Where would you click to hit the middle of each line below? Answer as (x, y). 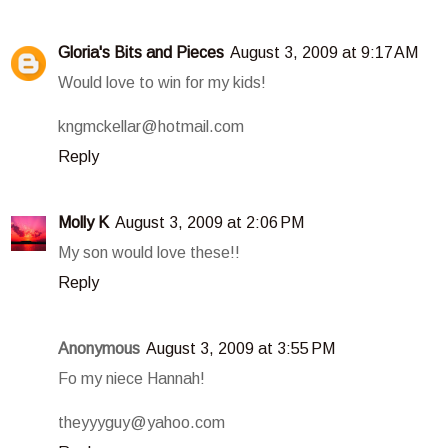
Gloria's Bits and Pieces (141, 52)
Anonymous (99, 348)
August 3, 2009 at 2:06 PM (209, 222)
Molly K (83, 222)
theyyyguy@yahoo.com (141, 422)
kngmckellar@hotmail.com (151, 126)
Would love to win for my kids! (162, 82)
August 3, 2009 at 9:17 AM (324, 52)
